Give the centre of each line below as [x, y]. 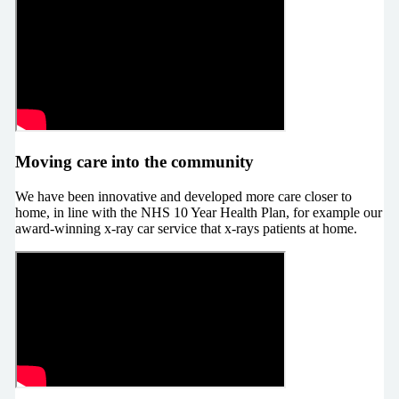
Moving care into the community [134, 162]
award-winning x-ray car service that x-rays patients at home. [186, 228]
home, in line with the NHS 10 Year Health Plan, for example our [198, 212]
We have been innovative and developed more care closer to [183, 196]
